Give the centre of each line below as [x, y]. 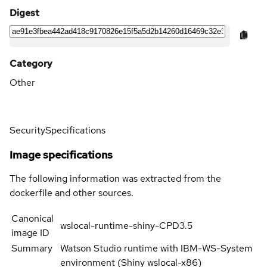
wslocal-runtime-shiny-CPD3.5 [127, 225]
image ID [30, 232]
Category [31, 63]
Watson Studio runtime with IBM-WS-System [157, 248]
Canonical [32, 218]
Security [27, 130]
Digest [24, 13]
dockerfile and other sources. [72, 193]
